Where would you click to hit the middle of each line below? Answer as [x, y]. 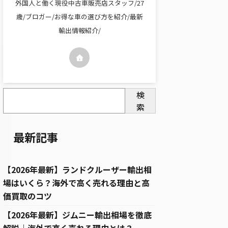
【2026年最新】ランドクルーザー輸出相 [77, 170]
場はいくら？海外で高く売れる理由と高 [76, 183]
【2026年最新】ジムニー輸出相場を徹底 [77, 215]
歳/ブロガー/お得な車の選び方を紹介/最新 [79, 17]
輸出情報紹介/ [79, 31]
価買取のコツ [27, 196]
